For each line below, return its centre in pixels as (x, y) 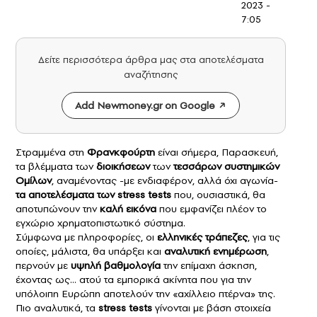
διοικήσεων (123, 167)
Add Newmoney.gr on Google (145, 106)
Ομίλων (34, 181)
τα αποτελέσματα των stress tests (93, 195)
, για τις (264, 237)
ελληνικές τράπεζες (202, 237)
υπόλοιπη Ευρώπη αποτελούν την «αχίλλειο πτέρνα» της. (145, 294)
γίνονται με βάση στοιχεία (213, 308)
